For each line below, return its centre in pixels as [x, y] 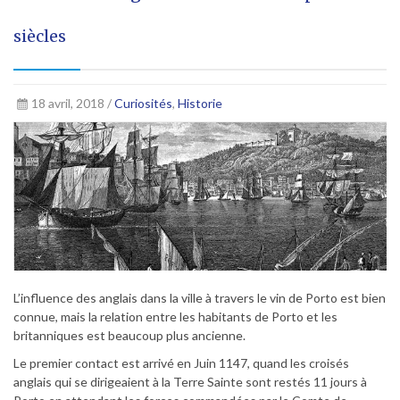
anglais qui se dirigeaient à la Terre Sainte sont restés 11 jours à [190, 382]
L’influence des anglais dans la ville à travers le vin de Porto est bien [200, 298]
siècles [40, 37]
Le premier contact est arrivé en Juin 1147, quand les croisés [181, 363]
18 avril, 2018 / [72, 104]
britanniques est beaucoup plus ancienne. [129, 336]
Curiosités [143, 104]
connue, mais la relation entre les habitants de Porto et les [175, 317]
